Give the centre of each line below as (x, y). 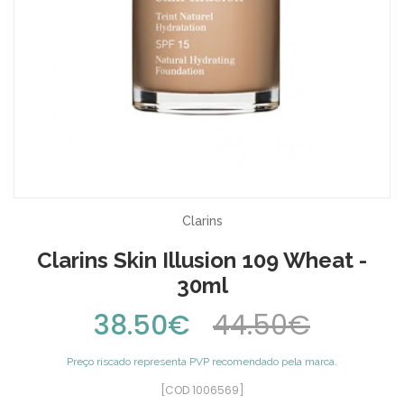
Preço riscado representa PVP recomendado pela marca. (202, 362)
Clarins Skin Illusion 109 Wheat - (202, 261)
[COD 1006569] (202, 390)
